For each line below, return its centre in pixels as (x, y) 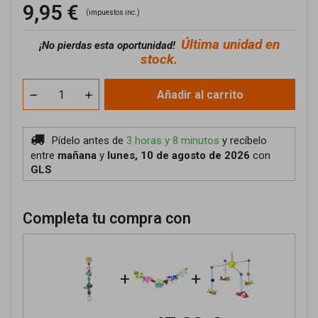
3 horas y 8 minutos (173, 141)
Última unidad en (230, 44)
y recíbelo (245, 141)
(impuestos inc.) (113, 12)
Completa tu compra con (107, 218)
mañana (77, 155)
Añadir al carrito (200, 95)
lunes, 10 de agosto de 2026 (179, 155)
